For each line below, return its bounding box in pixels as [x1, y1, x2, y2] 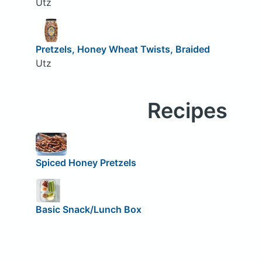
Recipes [147, 97, 227, 123]
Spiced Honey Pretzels [35, 157, 136, 169]
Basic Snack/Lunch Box [35, 203, 142, 215]
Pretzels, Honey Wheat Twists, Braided [35, 43, 210, 55]
